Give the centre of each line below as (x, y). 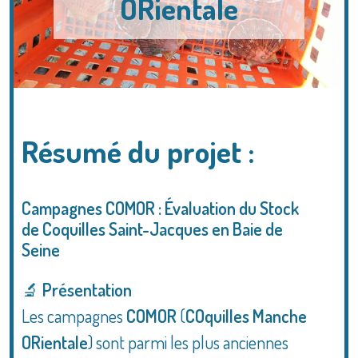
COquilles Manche (246, 316)
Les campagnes (74, 316)
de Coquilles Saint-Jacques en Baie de (152, 229)
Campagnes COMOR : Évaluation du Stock (160, 208)
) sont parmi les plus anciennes (188, 342)
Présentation (87, 289)
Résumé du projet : (138, 151)
